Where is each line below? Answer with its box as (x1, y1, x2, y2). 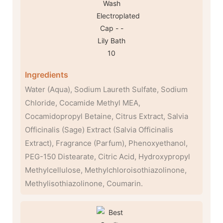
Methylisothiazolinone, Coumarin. (24, 178, 143, 188)
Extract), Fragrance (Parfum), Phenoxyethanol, (24, 138, 188, 148)
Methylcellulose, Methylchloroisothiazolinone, (24, 165, 187, 175)
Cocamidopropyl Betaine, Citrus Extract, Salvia (24, 111, 188, 121)
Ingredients (24, 70, 68, 80)
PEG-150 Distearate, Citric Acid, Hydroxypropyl (24, 151, 190, 161)
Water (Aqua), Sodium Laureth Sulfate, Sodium (24, 84, 188, 94)
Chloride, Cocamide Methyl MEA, (24, 98, 140, 108)
